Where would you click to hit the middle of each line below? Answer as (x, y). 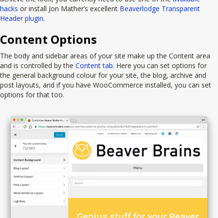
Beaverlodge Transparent (160, 9)
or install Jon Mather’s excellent (69, 9)
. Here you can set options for (160, 66)
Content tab (94, 66)
